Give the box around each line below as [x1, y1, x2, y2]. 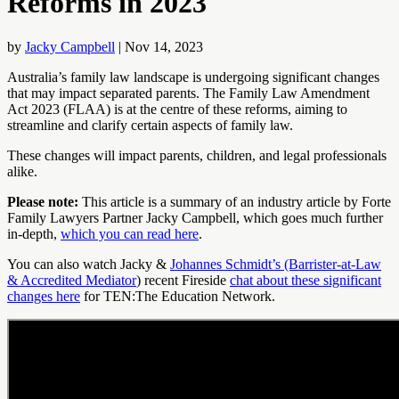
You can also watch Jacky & [7, 256, 170, 272]
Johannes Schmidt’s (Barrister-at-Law [170, 256, 381, 272]
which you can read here [61, 225, 199, 241]
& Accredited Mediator [7, 272, 136, 288]
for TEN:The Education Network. [80, 288, 275, 304]
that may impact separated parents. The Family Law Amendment [7, 85, 370, 101]
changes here [7, 288, 80, 304]
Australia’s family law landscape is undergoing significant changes [7, 69, 379, 85]
